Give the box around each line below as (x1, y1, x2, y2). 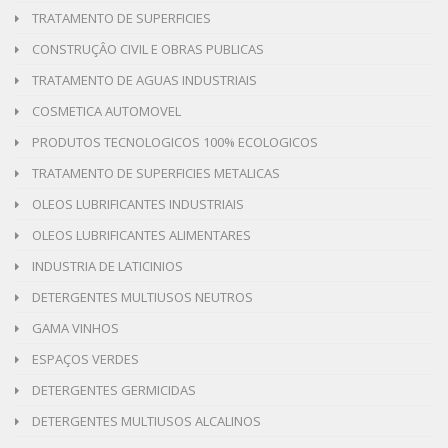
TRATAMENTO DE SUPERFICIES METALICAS (29, 163, 280, 182)
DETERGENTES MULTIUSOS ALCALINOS (29, 411, 261, 430)
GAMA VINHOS (29, 318, 119, 337)
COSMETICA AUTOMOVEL (29, 101, 181, 120)
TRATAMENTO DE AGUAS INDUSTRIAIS (29, 70, 257, 89)
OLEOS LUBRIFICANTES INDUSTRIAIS (29, 194, 244, 213)
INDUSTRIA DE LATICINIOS (29, 256, 183, 275)
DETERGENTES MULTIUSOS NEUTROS (29, 287, 253, 306)
